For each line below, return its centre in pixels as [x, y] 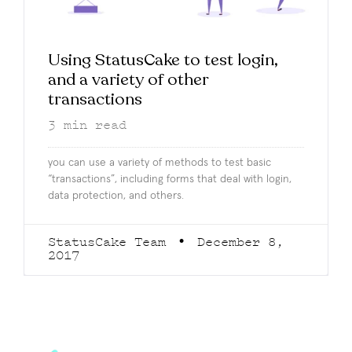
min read [95, 125]
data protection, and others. [116, 195]
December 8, [236, 242]
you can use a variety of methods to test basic [159, 162]
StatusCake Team [111, 242]
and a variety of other [128, 80]
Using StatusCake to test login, [163, 60]
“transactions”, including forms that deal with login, [170, 179]
